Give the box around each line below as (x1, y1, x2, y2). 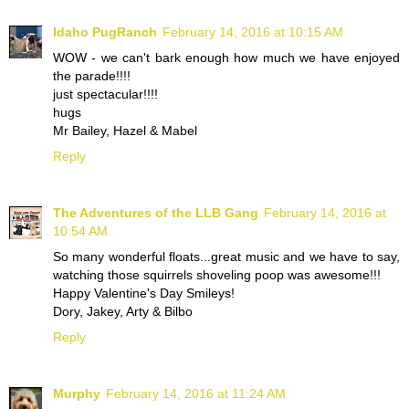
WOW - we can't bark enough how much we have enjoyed (53, 50, 400, 66)
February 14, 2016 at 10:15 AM (163, 25, 343, 40)
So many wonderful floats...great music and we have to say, (53, 249, 400, 265)
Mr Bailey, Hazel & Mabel (53, 123, 197, 139)
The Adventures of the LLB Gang (53, 205, 258, 221)
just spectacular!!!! (53, 87, 158, 102)
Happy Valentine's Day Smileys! (53, 286, 235, 301)
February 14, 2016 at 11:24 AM (106, 386, 286, 402)
